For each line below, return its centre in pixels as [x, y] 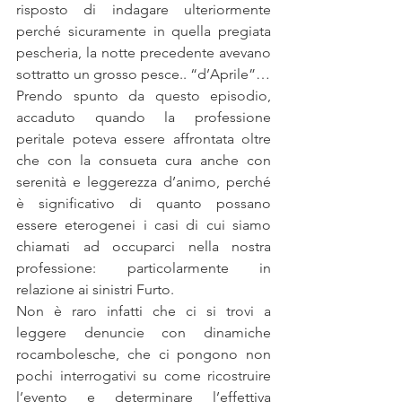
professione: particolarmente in [144, 268]
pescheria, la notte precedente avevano [144, 53]
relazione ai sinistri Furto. [95, 290]
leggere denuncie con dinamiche [144, 333]
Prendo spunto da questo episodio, [144, 96]
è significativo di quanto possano [144, 204]
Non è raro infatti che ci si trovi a [144, 311]
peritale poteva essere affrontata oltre [144, 139]
